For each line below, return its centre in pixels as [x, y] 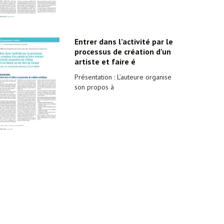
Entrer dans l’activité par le [123, 41]
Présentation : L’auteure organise [123, 77]
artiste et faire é [105, 61]
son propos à [94, 87]
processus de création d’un [122, 51]
